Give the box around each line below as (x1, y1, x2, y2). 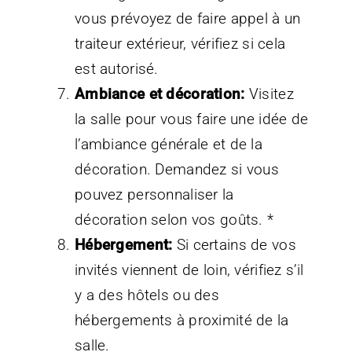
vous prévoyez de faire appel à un (74, 9, 301, 27)
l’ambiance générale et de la (74, 134, 262, 153)
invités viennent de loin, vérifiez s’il (74, 260, 304, 279)
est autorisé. (74, 59, 159, 78)
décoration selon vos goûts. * (74, 210, 274, 229)
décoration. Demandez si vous (74, 159, 279, 178)
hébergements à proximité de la (74, 310, 289, 329)
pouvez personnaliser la (74, 185, 234, 203)
